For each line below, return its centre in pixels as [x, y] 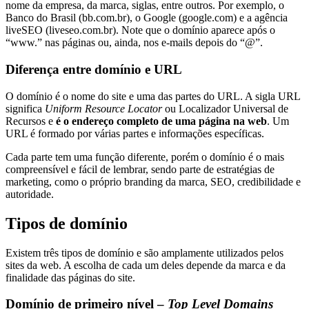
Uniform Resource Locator [103, 108]
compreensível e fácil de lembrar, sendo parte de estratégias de [140, 169]
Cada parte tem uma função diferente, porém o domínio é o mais [145, 157]
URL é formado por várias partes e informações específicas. [135, 133]
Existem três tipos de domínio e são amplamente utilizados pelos [144, 252]
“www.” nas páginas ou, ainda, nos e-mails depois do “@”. [134, 43]
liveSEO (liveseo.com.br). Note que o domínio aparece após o [140, 30]
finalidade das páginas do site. [70, 277]
